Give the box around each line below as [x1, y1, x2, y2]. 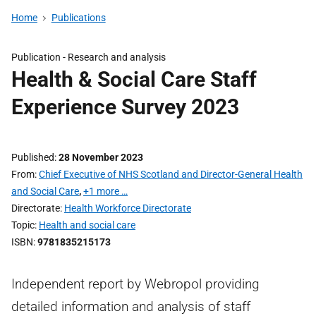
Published [11, 152, 54, 163]
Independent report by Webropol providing [11, 276, 260, 292]
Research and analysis [68, 51, 166, 63]
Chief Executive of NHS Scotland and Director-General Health [39, 169, 303, 180]
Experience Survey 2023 [11, 95, 239, 119]
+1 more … [83, 186, 128, 197]
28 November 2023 [59, 152, 143, 163]
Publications [51, 12, 106, 23]
